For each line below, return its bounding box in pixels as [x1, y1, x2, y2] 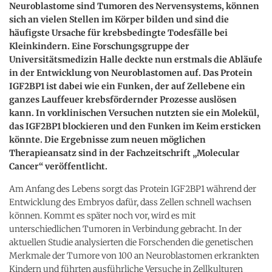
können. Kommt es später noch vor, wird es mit [9, 209, 195, 221]
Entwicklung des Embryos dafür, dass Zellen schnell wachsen [9, 196, 251, 208]
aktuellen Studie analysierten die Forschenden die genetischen [9, 236, 253, 248]
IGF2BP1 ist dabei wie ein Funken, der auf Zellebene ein [9, 80, 245, 92]
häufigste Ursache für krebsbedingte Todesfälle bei [9, 27, 228, 38]
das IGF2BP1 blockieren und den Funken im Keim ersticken [9, 120, 261, 132]
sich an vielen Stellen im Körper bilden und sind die [9, 13, 229, 25]
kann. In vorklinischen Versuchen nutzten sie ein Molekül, [9, 107, 259, 118]
